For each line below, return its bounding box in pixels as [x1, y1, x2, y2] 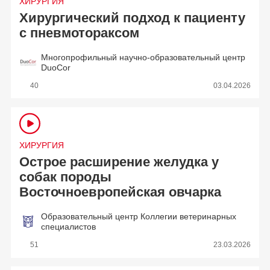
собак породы [19, 169, 112, 184]
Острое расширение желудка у [19, 154, 219, 169]
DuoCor [41, 62, 71, 72]
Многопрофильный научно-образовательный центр [41, 52, 246, 62]
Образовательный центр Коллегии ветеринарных [41, 211, 237, 221]
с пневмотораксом [19, 25, 140, 40]
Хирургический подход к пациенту [19, 10, 246, 25]
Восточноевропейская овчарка [19, 184, 222, 199]
